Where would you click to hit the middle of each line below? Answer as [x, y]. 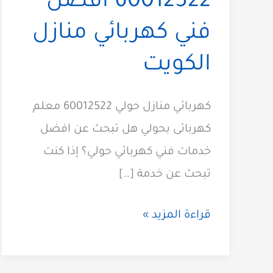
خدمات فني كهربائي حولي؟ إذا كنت [127, 153]
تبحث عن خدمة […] [165, 175]
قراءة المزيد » [177, 216]
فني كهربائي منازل [122, 34]
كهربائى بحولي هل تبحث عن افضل [126, 130]
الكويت [177, 66]
